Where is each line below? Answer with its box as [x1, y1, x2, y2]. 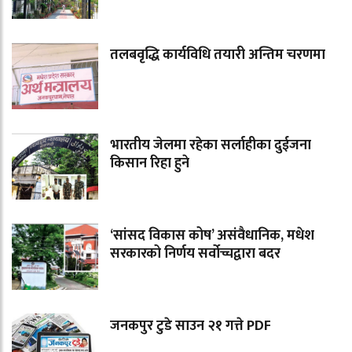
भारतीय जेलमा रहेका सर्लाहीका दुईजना [110, 134, 311, 158]
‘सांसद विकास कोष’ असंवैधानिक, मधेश [110, 224, 314, 248]
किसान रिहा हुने [110, 152, 189, 176]
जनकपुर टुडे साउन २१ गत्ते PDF [110, 314, 271, 339]
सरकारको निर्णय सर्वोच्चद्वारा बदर [110, 242, 280, 266]
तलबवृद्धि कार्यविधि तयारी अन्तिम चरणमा [110, 43, 325, 68]
